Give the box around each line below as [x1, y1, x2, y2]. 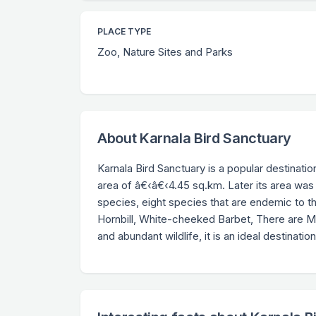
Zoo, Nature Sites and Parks [97, 44, 233, 59]
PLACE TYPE [97, 25, 151, 37]
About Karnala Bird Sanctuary [97, 129, 292, 147]
